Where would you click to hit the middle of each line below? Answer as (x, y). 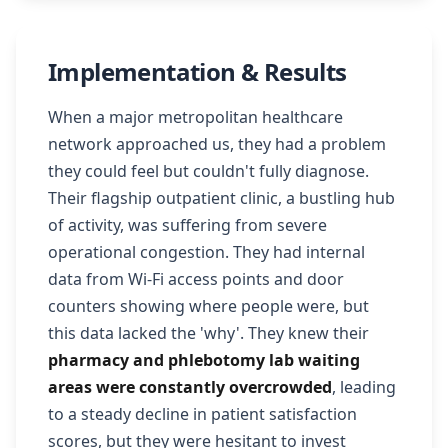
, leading (364, 387)
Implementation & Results (197, 71)
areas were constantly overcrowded (190, 387)
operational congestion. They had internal (206, 252)
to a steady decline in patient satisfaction (202, 414)
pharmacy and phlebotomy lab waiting (204, 360)
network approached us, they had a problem (217, 144)
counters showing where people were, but (208, 306)
